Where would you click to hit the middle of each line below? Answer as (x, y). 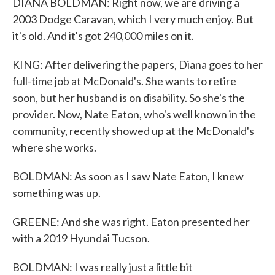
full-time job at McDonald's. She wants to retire (124, 81)
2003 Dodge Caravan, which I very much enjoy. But (133, 19)
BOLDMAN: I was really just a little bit (103, 267)
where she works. (54, 147)
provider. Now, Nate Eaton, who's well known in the (134, 114)
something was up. (56, 193)
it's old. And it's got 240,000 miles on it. (103, 36)
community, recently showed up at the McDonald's (133, 131)
